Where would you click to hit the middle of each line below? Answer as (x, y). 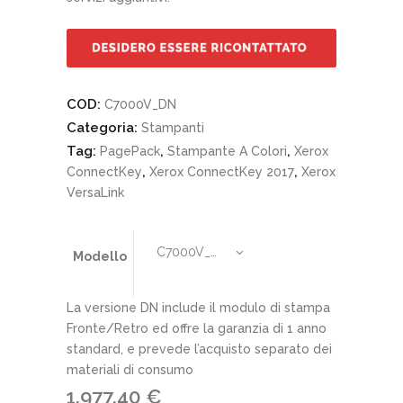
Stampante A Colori (227, 151)
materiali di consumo (130, 369)
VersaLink (95, 192)
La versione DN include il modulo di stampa (198, 307)
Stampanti (173, 127)
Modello (100, 256)
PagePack (130, 151)
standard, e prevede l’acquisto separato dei (199, 349)
